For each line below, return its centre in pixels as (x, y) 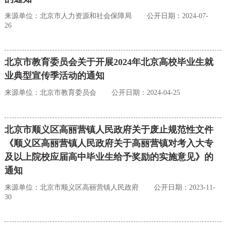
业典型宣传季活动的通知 (54, 76)
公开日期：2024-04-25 (146, 93)
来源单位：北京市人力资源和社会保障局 (68, 16)
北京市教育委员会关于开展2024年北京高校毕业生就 (109, 62)
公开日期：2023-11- (184, 188)
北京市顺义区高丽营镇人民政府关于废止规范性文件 (109, 130)
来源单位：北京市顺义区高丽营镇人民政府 (71, 188)
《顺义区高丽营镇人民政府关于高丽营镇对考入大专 (109, 144)
